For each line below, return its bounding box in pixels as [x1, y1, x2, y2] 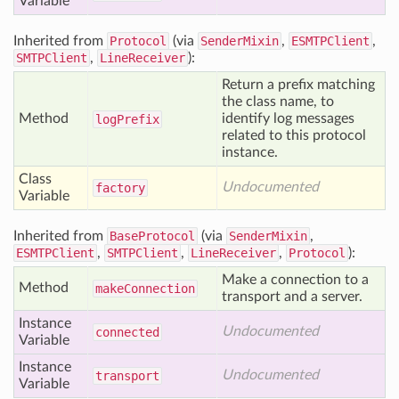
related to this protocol [222, 128, 366, 142]
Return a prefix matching [222, 77, 375, 92]
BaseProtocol [110, 229, 195, 243]
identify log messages [222, 111, 354, 126]
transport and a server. [222, 289, 362, 304]
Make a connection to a [222, 273, 369, 287]
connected [95, 325, 159, 339]
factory [95, 181, 145, 195]
